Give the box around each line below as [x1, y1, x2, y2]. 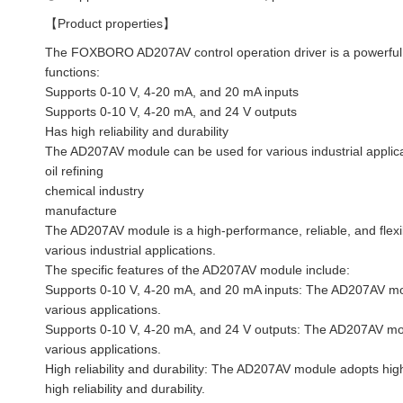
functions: [45, 65, 100, 80]
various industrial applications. [45, 243, 216, 258]
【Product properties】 [45, 16, 179, 31]
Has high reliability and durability [45, 124, 228, 139]
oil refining [45, 164, 103, 179]
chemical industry [45, 184, 144, 199]
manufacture [45, 203, 117, 219]
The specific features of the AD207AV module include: [45, 263, 350, 278]
